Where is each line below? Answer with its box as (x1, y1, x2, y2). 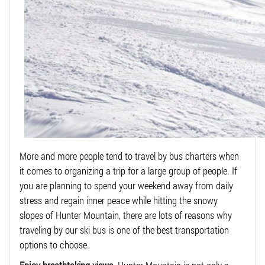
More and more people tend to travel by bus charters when (20, 148, 239, 163)
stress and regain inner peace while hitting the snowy (20, 193, 218, 207)
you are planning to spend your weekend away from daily (20, 178, 233, 192)
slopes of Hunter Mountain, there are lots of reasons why (20, 208, 232, 222)
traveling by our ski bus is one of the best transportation (20, 222, 229, 237)
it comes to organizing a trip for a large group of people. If (20, 163, 237, 177)
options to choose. (20, 237, 89, 251)
